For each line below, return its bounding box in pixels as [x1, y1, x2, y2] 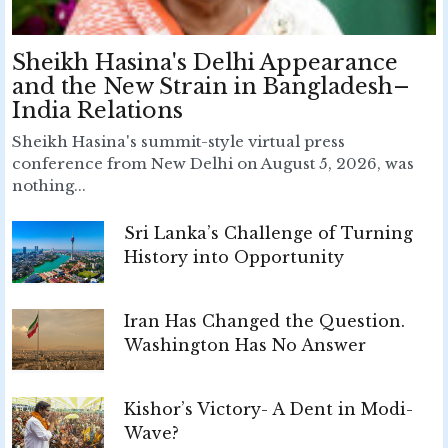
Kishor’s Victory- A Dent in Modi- [124, 399, 413, 420]
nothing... [12, 176, 86, 196]
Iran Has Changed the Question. [124, 311, 405, 332]
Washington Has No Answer [124, 335, 366, 356]
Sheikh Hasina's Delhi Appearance [12, 49, 398, 77]
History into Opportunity [124, 247, 344, 268]
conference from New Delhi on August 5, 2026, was [12, 154, 414, 174]
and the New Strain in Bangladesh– [12, 73, 410, 101]
